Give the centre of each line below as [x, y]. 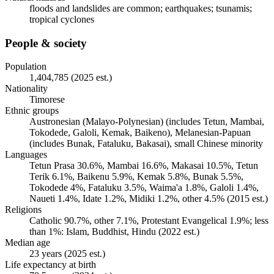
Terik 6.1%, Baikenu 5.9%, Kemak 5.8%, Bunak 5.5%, [136, 177]
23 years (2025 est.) [67, 254]
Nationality [26, 89]
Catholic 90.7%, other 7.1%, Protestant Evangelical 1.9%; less [149, 221]
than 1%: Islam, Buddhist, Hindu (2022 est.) [114, 232]
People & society [46, 43]
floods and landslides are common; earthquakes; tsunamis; [141, 8]
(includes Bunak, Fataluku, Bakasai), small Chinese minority [146, 144]
